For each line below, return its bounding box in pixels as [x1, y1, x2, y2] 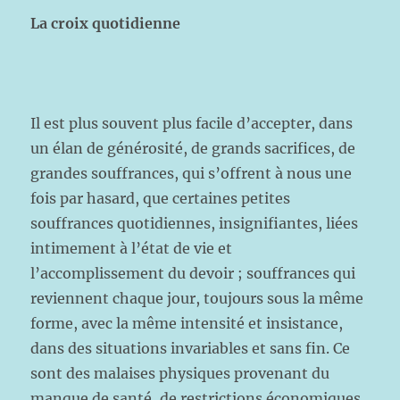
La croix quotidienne [30, 14, 181, 32]
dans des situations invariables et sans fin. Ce [30, 339, 351, 357]
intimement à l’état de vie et [30, 239, 233, 257]
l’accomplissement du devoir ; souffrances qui [30, 264, 356, 282]
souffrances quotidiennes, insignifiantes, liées [30, 214, 359, 232]
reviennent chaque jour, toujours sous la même [30, 289, 364, 307]
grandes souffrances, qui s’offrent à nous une [30, 164, 353, 182]
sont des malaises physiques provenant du [30, 364, 330, 382]
